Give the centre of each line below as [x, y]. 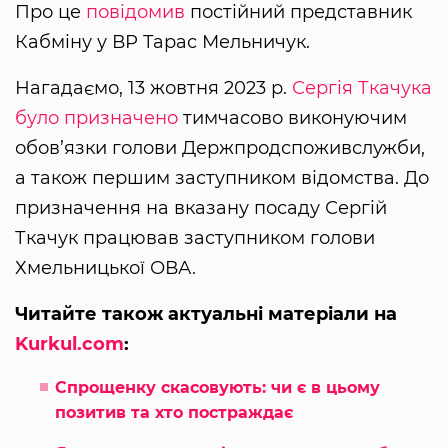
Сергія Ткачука [362, 87]
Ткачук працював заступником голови [195, 237]
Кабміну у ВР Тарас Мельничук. [162, 41]
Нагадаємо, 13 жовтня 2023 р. [153, 87]
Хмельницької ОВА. [105, 267]
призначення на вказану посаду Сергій [201, 207]
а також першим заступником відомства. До [222, 177]
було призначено [96, 117]
